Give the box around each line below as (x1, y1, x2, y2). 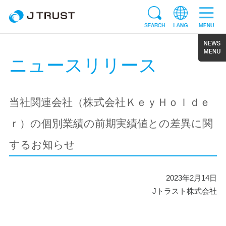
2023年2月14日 (166, 174, 217, 183)
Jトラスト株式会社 (152, 187, 217, 196)
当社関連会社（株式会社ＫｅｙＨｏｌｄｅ (9, 96, 210, 108)
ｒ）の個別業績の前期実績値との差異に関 (9, 118, 213, 130)
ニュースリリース (9, 55, 157, 76)
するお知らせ (9, 139, 75, 151)
